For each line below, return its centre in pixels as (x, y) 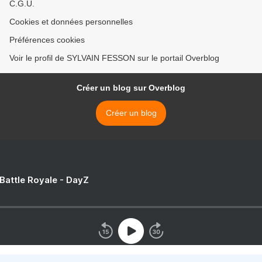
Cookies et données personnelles (71, 22)
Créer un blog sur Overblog (131, 88)
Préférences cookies (47, 40)
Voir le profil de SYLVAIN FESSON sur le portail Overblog (114, 58)
